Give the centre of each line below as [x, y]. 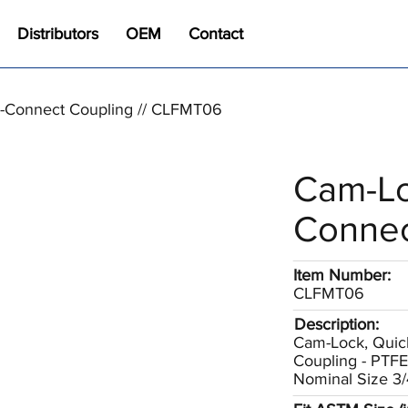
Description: [337, 324]
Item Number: [342, 275]
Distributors [58, 34]
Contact [216, 34]
